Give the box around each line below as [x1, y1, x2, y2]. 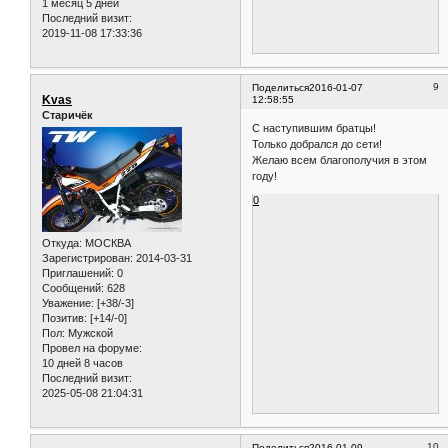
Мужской [65, 327, 113, 340]
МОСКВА [82, 237, 131, 250]
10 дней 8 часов [42, 357, 123, 370]
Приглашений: [42, 267, 114, 280]
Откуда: [42, 237, 82, 250]
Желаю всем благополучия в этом [252, 154, 428, 167]
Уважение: [42, 297, 94, 310]
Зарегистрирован [42, 252, 130, 265]
